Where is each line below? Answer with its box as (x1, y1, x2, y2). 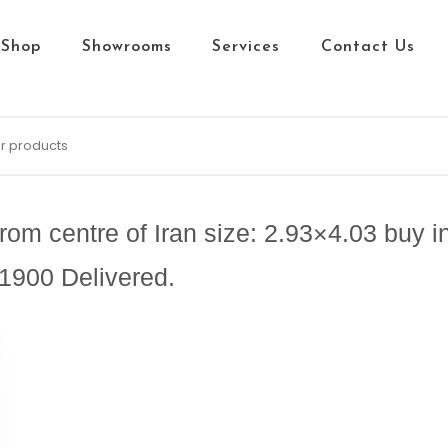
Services (212, 39, 280, 55)
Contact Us (320, 39, 415, 55)
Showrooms (81, 39, 172, 55)
